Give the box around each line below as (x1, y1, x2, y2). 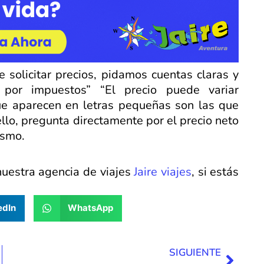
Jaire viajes (134, 163, 192, 180)
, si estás (192, 163, 239, 180)
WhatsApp (68, 202, 113, 214)
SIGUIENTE (169, 245, 222, 259)
